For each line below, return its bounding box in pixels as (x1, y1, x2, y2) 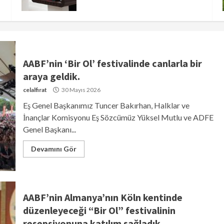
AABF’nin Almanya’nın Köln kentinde (22, 190, 182, 203)
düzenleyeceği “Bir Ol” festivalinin (22, 203, 175, 216)
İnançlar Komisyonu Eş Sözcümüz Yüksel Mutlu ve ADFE (22, 112, 213, 122)
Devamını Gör (30, 144, 76, 153)
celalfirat (22, 85, 47, 93)
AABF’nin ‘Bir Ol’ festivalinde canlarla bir (22, 56, 202, 69)
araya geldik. (22, 69, 80, 82)
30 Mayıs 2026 (60, 85, 100, 93)
